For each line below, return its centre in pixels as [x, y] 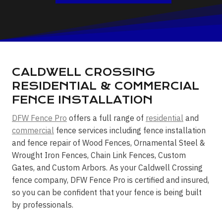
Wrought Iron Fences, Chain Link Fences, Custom [99, 155]
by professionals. [43, 205]
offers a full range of [106, 118]
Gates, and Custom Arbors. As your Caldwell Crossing [107, 167]
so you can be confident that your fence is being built [107, 192]
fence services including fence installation [130, 130]
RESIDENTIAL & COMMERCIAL [106, 86]
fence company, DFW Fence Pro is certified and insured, [111, 180]
